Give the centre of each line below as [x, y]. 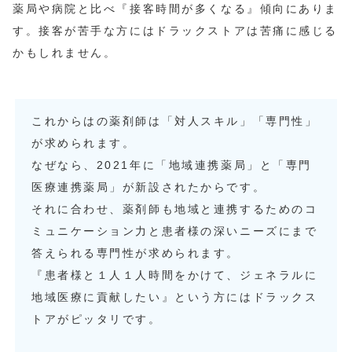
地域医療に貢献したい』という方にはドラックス [175, 297]
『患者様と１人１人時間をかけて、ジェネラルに [175, 275]
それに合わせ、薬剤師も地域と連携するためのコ [175, 209]
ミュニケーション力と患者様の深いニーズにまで [175, 231]
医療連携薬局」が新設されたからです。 [149, 187]
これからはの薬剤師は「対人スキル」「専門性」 [175, 121]
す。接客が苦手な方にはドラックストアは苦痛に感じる [175, 30]
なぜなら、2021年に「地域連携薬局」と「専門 [172, 165]
